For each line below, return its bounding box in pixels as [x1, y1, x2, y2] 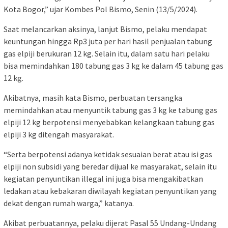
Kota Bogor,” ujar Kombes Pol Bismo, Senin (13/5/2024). [4, 4, 197, 15]
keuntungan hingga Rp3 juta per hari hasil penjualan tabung [4, 36, 212, 47]
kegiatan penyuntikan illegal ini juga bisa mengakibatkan [4, 174, 203, 184]
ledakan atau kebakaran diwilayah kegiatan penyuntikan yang [4, 186, 217, 196]
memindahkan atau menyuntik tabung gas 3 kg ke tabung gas [4, 105, 217, 116]
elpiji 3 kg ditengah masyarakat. [4, 129, 114, 140]
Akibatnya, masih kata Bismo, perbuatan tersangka [4, 93, 182, 103]
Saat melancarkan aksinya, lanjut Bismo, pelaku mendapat [4, 24, 207, 35]
